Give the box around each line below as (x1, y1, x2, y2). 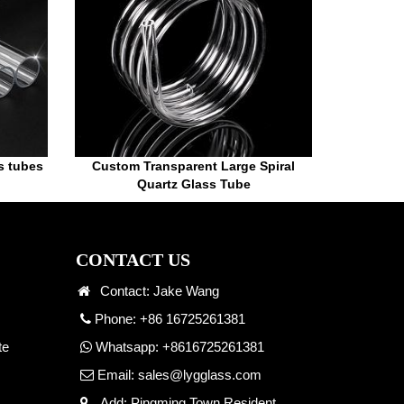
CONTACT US (75, 250, 190, 271)
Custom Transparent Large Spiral (92, 159, 296, 174)
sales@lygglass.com (137, 367, 262, 383)
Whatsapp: (91, 339, 162, 355)
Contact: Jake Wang (92, 283, 219, 299)
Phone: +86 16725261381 (90, 311, 245, 327)
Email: (93, 367, 138, 383)
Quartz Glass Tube (136, 177, 251, 192)
